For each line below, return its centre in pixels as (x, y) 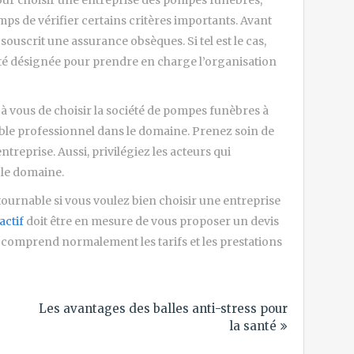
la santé (252, 326)
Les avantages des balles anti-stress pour (163, 308)
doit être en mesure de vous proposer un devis (151, 221)
